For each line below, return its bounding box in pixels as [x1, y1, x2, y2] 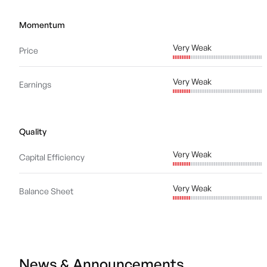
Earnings [19, 79, 51, 89]
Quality [19, 126, 46, 136]
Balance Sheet [19, 186, 73, 196]
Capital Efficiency [19, 152, 85, 162]
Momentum [19, 20, 65, 30]
